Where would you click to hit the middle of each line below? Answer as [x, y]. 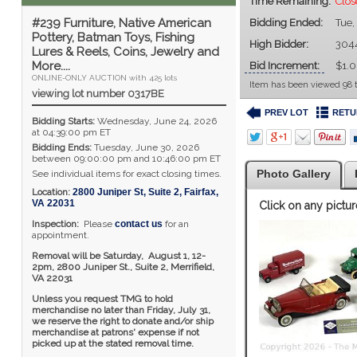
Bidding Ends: [61, 147]
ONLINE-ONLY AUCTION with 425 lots [104, 78]
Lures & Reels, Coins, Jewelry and [125, 52]
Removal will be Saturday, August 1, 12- [118, 256]
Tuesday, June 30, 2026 [145, 147]
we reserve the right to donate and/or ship [122, 321]
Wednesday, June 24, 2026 [155, 121]
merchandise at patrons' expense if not [115, 332]
